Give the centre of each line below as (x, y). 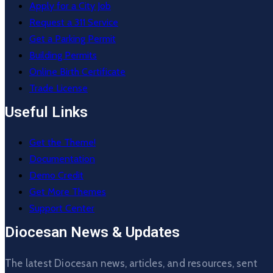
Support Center (62, 208)
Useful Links (46, 112)
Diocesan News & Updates (92, 232)
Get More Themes (68, 192)
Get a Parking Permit (73, 39)
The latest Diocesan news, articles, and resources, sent (131, 264)
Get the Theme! (62, 143)
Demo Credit (56, 175)
